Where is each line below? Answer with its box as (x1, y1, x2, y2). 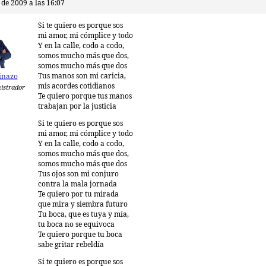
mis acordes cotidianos (38, 82, 115, 91)
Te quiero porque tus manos (38, 92, 132, 101)
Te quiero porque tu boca (38, 230, 122, 239)
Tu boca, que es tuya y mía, (38, 210, 129, 219)
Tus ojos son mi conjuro (38, 170, 119, 179)
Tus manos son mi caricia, (38, 72, 126, 81)
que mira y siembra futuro (38, 200, 128, 209)
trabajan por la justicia (38, 102, 116, 111)
